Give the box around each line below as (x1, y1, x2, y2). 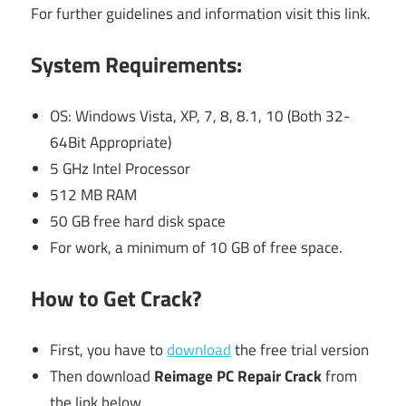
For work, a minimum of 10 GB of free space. (50, 235, 343, 259)
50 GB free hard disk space (50, 208, 227, 233)
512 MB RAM (50, 182, 138, 207)
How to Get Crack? (31, 282, 201, 315)
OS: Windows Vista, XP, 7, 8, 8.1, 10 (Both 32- (50, 103, 351, 128)
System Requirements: (31, 48, 242, 82)
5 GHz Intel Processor (50, 156, 191, 180)
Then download (50, 363, 155, 388)
